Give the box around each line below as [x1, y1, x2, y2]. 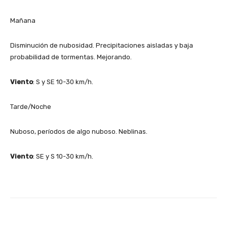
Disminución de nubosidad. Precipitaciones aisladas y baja [10, 41, 193, 49]
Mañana [10, 16, 35, 24]
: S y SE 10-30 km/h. [33, 78, 93, 86]
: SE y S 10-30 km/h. [33, 152, 93, 160]
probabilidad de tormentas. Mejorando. [10, 53, 132, 61]
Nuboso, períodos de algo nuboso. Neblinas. [10, 127, 147, 135]
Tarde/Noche [10, 102, 51, 110]
